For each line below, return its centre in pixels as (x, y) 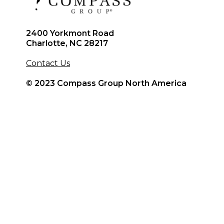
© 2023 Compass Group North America (106, 83)
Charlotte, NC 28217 (67, 43)
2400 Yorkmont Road (70, 33)
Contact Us (48, 63)
